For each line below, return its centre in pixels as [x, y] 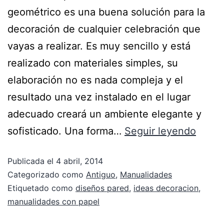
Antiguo [101, 174]
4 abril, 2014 [79, 161]
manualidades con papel [53, 201]
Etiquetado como [41, 188]
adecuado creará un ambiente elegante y [104, 114]
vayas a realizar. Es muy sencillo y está [99, 46]
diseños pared [102, 188]
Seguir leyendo [160, 131]
